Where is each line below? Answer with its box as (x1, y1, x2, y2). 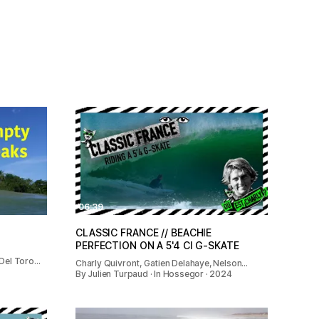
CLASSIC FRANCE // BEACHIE (75, 226, 212, 239)
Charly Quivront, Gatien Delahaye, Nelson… (75, 258, 249, 269)
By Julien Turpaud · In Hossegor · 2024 (75, 268, 232, 280)
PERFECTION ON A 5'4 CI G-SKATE (75, 239, 239, 252)
